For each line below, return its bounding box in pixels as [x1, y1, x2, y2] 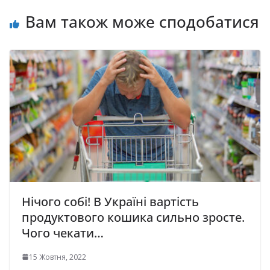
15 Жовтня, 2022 [29, 251, 86, 262]
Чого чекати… [22, 224, 104, 241]
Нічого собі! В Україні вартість [22, 193, 199, 210]
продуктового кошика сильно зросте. [22, 209, 245, 225]
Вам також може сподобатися [25, 11, 259, 33]
